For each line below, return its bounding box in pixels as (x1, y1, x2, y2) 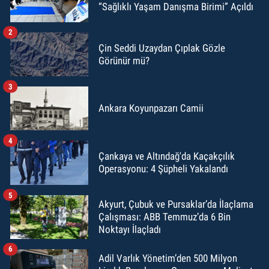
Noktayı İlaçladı (98, 223, 161, 235)
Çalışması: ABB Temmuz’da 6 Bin (98, 210, 231, 223)
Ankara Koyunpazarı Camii (98, 102, 204, 115)
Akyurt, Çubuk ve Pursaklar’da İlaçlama (98, 198, 253, 210)
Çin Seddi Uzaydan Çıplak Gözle (98, 41, 225, 54)
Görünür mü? (98, 54, 150, 67)
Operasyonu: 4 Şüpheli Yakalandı (98, 163, 228, 175)
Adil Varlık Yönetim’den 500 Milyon (98, 252, 237, 264)
